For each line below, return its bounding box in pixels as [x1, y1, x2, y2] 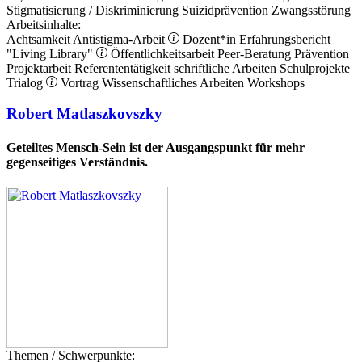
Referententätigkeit [74, 61, 170, 75]
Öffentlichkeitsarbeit [111, 46, 214, 61]
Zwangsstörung [271, 2, 351, 17]
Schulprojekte [280, 61, 350, 75]
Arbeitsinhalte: [6, 17, 81, 32]
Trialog [6, 75, 46, 90]
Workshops [247, 75, 305, 90]
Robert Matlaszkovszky [6, 105, 162, 123]
